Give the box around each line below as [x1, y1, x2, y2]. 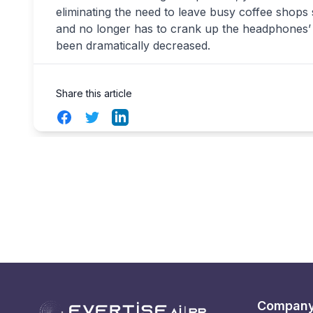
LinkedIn [111, 110, 156, 124]
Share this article [56, 87, 132, 99]
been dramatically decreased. [56, 38, 210, 52]
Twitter [83, 110, 119, 124]
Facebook [55, 110, 108, 124]
